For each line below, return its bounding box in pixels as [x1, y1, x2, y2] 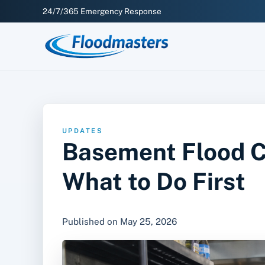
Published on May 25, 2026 [62, 216, 177, 227]
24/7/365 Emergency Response [43, 6, 161, 16]
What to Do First [62, 167, 245, 195]
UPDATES [62, 126, 104, 135]
